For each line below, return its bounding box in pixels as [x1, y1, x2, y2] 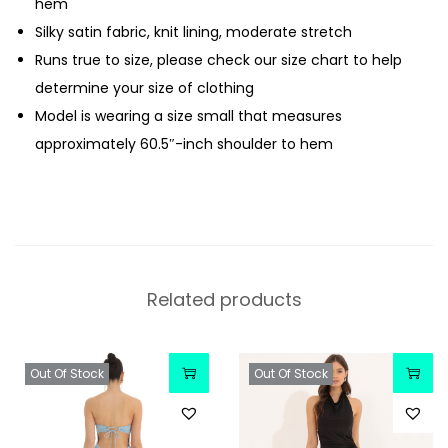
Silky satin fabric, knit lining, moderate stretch [35, 21, 352, 42]
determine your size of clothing [35, 77, 254, 98]
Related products [146, 286, 302, 312]
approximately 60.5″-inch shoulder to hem [35, 133, 333, 154]
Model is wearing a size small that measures [35, 105, 342, 126]
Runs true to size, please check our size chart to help [35, 49, 402, 70]
